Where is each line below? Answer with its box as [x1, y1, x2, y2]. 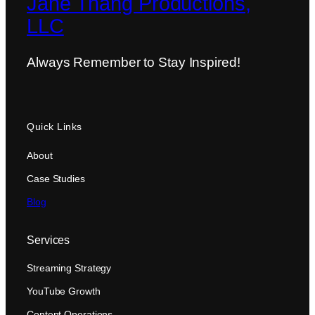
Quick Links [27, 121, 82, 133]
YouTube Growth [27, 285, 101, 297]
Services [27, 233, 70, 247]
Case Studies [27, 172, 85, 184]
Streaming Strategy [27, 262, 112, 274]
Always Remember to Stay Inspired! [27, 55, 240, 70]
